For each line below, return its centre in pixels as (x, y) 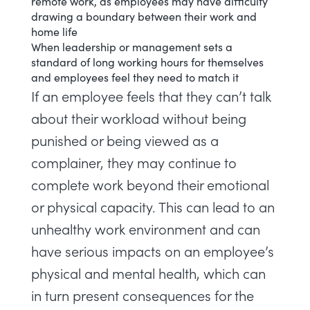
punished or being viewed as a (125, 140)
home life (54, 31)
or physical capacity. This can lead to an (153, 207)
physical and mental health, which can (148, 273)
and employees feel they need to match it (135, 77)
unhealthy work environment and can (146, 229)
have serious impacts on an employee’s (153, 251)
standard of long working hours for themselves (147, 62)
